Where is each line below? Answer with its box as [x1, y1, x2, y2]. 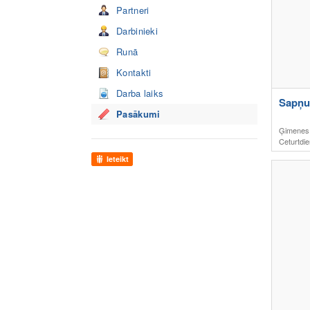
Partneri [116, 3, 149, 17]
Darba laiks [116, 86, 164, 100]
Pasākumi [116, 107, 161, 120]
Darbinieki [116, 24, 158, 37]
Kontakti [116, 66, 152, 79]
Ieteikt [107, 154, 129, 164]
